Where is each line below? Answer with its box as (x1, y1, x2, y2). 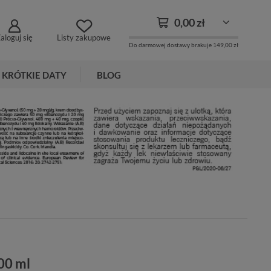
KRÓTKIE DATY (2, 70, 67, 80)
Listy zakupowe (57, 33, 111, 43)
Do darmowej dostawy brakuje (129, 41, 213, 48)
